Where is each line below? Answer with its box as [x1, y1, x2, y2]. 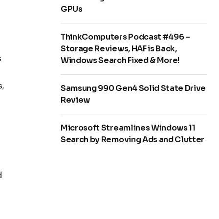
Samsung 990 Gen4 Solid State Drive [61, 83, 206, 94]
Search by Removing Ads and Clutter [61, 134, 205, 145]
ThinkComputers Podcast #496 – [61, 32, 190, 43]
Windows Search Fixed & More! [61, 55, 180, 66]
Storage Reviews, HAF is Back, [61, 44, 177, 54]
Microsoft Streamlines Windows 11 [61, 123, 196, 133]
